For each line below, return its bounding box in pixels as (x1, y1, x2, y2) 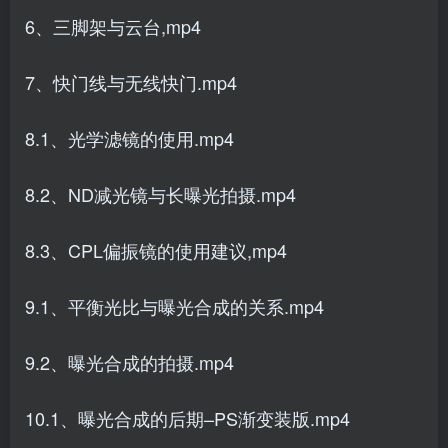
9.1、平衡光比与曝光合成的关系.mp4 (25, 293, 324, 319)
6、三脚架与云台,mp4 (25, 13, 201, 39)
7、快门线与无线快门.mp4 (25, 69, 237, 95)
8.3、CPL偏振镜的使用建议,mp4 (25, 237, 287, 263)
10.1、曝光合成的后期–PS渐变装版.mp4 (25, 405, 350, 431)
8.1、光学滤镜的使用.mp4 (25, 125, 234, 151)
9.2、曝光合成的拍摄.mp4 (25, 349, 234, 375)
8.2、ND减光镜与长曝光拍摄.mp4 (25, 181, 296, 207)
